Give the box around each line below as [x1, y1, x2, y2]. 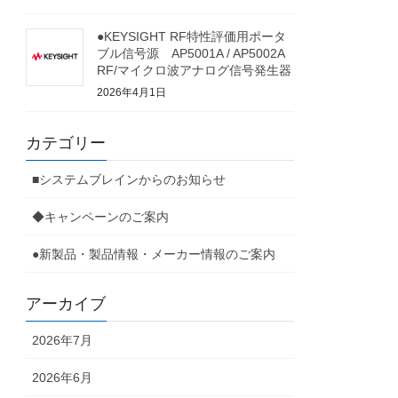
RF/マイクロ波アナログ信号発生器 [97, 62, 292, 77]
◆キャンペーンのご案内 [32, 210, 170, 225]
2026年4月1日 [97, 85, 167, 99]
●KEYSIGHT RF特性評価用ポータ [97, 28, 287, 44]
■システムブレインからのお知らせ [32, 172, 227, 187]
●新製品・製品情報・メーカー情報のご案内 [32, 247, 276, 262]
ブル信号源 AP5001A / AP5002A [97, 45, 285, 60]
